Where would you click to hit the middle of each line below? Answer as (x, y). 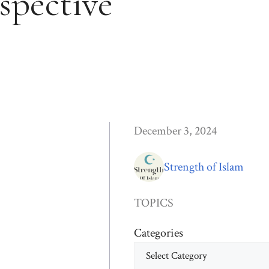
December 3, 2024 (175, 131)
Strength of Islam (204, 167)
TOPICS (154, 203)
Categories (159, 233)
